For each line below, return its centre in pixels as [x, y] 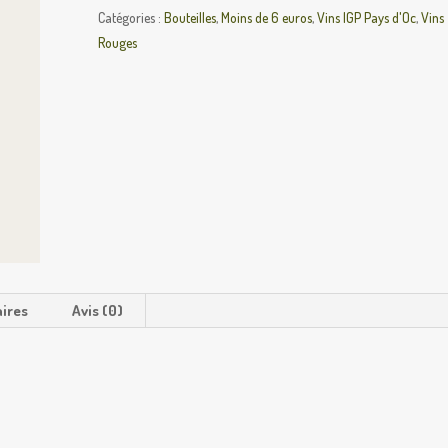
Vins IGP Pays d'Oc [367, 17]
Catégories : [131, 17]
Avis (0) [98, 310]
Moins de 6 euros [267, 17]
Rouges [118, 42]
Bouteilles [190, 17]
